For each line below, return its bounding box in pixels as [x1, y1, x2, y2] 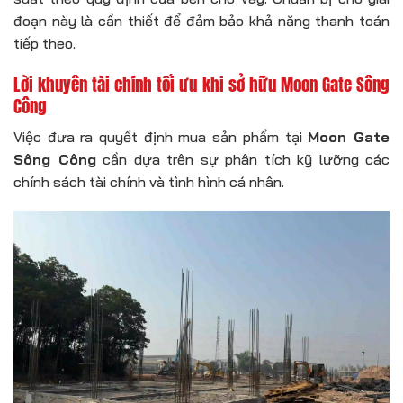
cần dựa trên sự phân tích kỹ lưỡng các [95, 149, 390, 168]
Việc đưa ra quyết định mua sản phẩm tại [13, 127, 309, 146]
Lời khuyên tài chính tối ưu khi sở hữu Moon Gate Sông [13, 71, 390, 98]
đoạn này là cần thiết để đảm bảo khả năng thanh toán [13, 12, 390, 31]
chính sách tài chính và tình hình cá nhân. [13, 172, 284, 191]
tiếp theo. [13, 34, 76, 53]
